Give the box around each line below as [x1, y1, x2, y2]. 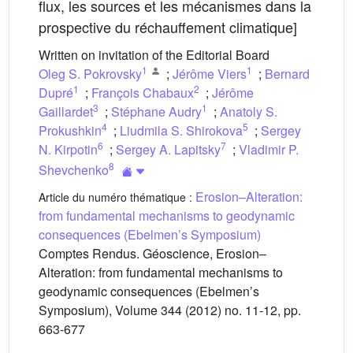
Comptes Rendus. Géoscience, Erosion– [39, 244, 266, 262]
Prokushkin [39, 121, 102, 139]
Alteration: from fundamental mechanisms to [39, 263, 283, 281]
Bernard [265, 65, 310, 83]
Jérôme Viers [173, 65, 247, 83]
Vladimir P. [239, 140, 299, 158]
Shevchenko [39, 160, 109, 179]
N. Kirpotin [39, 140, 98, 158]
